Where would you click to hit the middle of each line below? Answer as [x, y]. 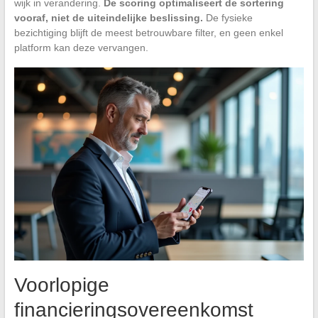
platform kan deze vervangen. [81, 48]
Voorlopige [61, 285]
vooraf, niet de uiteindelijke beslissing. [108, 18]
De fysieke [227, 18]
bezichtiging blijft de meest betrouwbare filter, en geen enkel [148, 33]
